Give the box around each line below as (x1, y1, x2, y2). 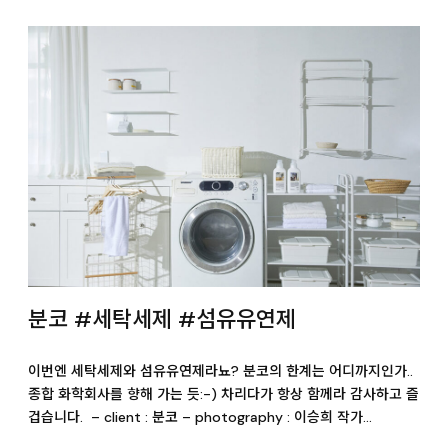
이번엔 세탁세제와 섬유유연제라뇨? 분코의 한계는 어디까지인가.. (28, 362, 413, 381)
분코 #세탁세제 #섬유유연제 (28, 305, 296, 335)
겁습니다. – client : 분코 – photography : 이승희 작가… (28, 408, 372, 427)
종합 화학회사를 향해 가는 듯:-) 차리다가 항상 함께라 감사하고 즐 (28, 385, 419, 404)
